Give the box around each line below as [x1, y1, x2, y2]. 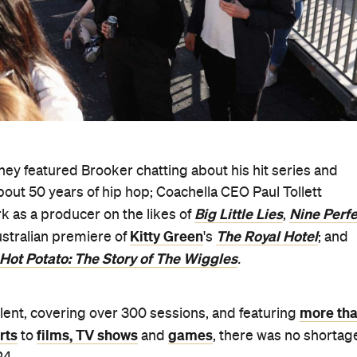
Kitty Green [130, 228, 203, 245]
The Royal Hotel [216, 228, 318, 245]
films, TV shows [37, 327, 138, 343]
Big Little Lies [194, 206, 283, 222]
